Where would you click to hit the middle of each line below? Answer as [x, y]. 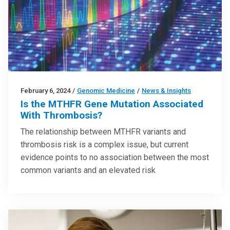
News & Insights [166, 91]
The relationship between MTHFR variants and [103, 132]
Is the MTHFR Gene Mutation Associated [112, 104]
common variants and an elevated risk [88, 170]
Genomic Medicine [106, 91]
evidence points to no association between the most [115, 158]
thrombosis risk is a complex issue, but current [104, 145]
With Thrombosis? [61, 116]
